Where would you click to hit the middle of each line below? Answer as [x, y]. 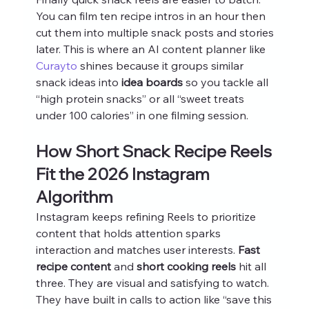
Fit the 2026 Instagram [124, 173]
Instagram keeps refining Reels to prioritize [147, 216]
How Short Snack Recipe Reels [155, 151]
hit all [252, 266]
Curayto [56, 65]
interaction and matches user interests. [137, 249]
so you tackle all [227, 82]
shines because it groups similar [161, 65]
